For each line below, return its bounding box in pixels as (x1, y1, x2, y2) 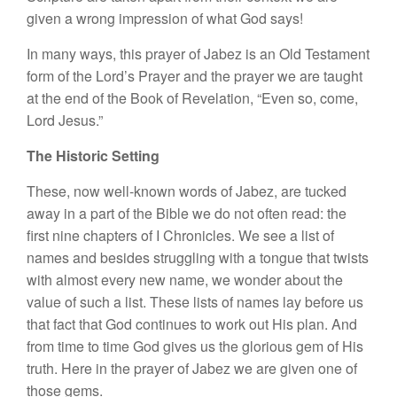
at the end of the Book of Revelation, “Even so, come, (27, 88, 358, 108)
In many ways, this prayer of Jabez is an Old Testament (27, 43, 370, 64)
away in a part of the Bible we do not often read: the (27, 203, 346, 223)
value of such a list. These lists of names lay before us (27, 292, 363, 312)
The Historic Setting (27, 145, 160, 166)
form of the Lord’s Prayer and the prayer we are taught (27, 66, 362, 86)
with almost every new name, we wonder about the (27, 269, 343, 290)
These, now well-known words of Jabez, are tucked (27, 181, 346, 201)
